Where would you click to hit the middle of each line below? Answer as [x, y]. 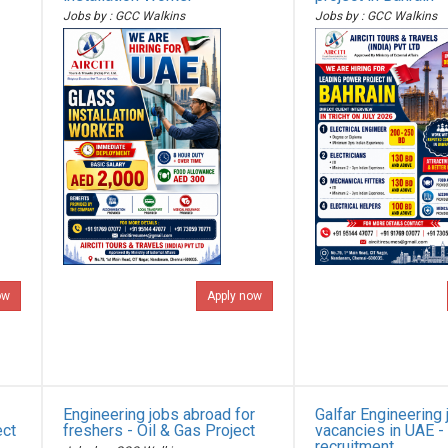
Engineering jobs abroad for [159, 414]
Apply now [234, 296]
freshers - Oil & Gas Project [159, 430]
